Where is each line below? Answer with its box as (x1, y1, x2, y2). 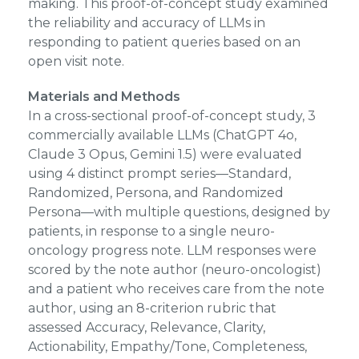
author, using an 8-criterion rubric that (27, 301, 276, 316)
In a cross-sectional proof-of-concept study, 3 (27, 108, 316, 123)
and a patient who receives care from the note (27, 281, 325, 296)
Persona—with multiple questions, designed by (27, 204, 330, 220)
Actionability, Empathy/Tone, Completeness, (27, 339, 307, 354)
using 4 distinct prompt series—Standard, (27, 166, 291, 181)
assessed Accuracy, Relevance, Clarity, (27, 320, 265, 335)
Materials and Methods (27, 89, 180, 104)
